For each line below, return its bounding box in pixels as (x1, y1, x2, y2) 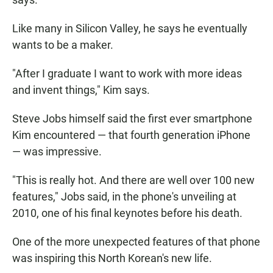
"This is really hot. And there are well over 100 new (12, 174, 255, 187)
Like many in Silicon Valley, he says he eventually (12, 22, 247, 35)
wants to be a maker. (12, 38, 113, 52)
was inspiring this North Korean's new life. (12, 252, 212, 265)
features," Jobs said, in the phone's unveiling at (12, 190, 236, 204)
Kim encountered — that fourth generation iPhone (12, 129, 250, 142)
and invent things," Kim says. (12, 83, 150, 97)
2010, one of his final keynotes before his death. (12, 207, 243, 220)
